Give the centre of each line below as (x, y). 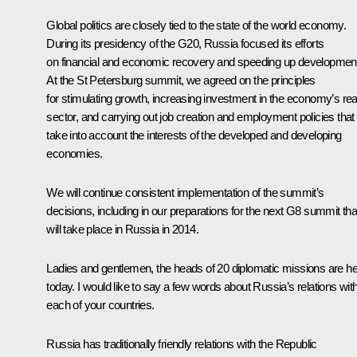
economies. (75, 153)
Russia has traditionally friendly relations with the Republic (182, 343)
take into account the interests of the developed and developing (194, 135)
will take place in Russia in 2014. (124, 229)
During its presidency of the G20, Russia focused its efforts (185, 43)
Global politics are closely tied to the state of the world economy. (196, 25)
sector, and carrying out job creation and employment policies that (200, 116)
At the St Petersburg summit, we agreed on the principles (181, 80)
